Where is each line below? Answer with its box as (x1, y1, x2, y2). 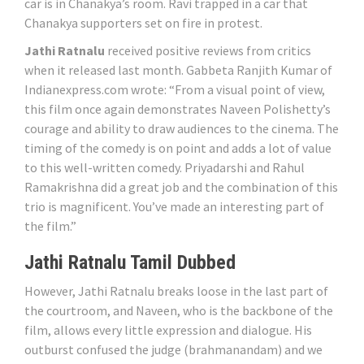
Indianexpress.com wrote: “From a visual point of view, (24, 81, 325, 98)
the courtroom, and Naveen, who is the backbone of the (24, 302, 333, 319)
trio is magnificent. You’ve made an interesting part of (24, 198, 324, 215)
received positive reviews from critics (105, 42, 311, 59)
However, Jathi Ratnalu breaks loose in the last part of (24, 283, 328, 300)
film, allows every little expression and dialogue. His (24, 322, 312, 339)
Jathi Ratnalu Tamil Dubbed (24, 251, 236, 275)
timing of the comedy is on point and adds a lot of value (24, 140, 331, 157)
